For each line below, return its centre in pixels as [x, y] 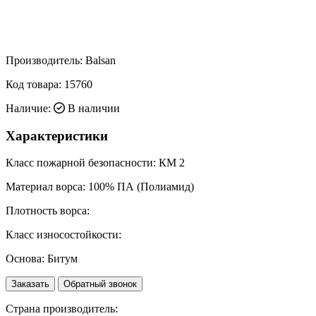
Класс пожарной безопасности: [81, 163]
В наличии [92, 108]
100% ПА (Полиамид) [140, 187]
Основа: [25, 259]
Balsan [101, 60]
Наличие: [28, 108]
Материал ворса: [45, 187]
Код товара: [35, 84]
